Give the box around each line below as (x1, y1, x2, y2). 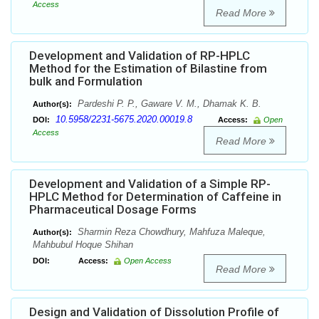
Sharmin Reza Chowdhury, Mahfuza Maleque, (75, 226, 266, 238)
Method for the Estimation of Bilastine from (29, 61, 267, 76)
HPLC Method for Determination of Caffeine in (29, 189, 281, 204)
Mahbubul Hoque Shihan (33, 239, 133, 251)
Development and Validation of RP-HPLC (29, 48, 250, 63)
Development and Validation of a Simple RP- (29, 177, 271, 192)
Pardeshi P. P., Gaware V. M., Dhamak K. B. (75, 98, 261, 110)
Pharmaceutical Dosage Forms (29, 202, 197, 217)
